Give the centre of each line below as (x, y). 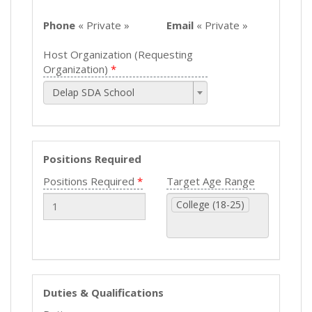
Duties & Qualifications (103, 292)
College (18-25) (210, 204)
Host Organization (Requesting (118, 54)
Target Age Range (211, 181)
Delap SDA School (93, 92)
